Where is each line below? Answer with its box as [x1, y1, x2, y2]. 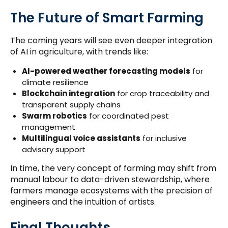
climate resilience [21, 77, 89, 88]
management [21, 122, 75, 133]
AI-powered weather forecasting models [21, 66, 190, 77]
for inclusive [140, 133, 187, 144]
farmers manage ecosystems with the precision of [10, 185, 213, 197]
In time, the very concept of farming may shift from [10, 162, 216, 175]
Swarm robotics [21, 110, 87, 122]
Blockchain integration [21, 88, 115, 99]
